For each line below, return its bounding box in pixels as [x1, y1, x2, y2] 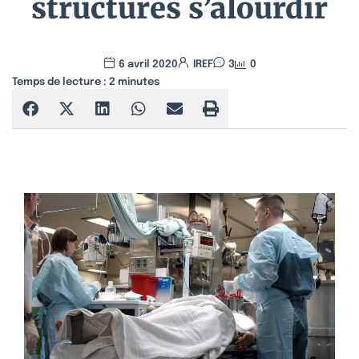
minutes [118, 77, 159, 87]
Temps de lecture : [12, 77, 107, 87]
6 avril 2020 [118, 59, 178, 70]
